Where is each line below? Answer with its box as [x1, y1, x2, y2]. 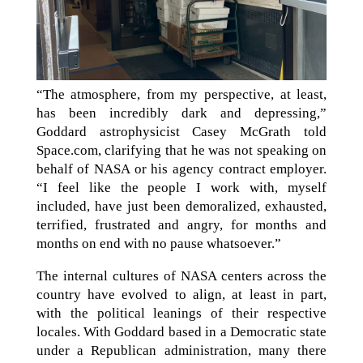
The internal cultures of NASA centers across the [36, 268, 327, 284]
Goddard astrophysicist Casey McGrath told [36, 124, 327, 140]
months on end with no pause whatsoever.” [36, 236, 281, 252]
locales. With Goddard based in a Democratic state [36, 324, 327, 340]
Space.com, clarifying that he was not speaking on [36, 143, 327, 159]
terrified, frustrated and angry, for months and [36, 217, 327, 233]
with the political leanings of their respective [36, 305, 327, 322]
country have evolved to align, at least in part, [36, 287, 327, 303]
